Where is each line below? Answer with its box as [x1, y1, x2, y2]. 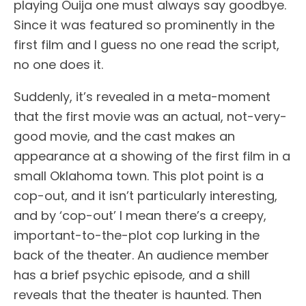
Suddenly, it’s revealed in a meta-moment [14, 88, 270, 105]
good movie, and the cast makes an [14, 128, 235, 145]
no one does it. [14, 56, 103, 73]
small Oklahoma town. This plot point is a [14, 167, 264, 184]
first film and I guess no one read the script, [14, 36, 279, 53]
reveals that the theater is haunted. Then [14, 286, 262, 303]
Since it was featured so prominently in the [14, 16, 275, 33]
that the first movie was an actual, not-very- [14, 108, 287, 125]
